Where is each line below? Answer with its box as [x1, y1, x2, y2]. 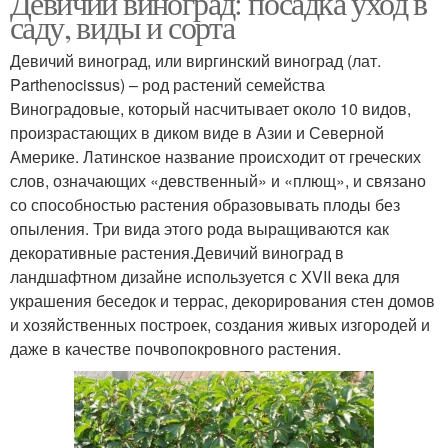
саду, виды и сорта [10, 5, 235, 48]
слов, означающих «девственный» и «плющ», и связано [10, 169, 426, 192]
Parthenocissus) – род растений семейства [10, 73, 325, 96]
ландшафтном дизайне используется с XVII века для [10, 265, 400, 288]
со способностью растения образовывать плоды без [10, 193, 400, 216]
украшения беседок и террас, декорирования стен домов [10, 289, 435, 312]
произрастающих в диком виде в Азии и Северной [10, 121, 384, 144]
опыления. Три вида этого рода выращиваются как [10, 217, 389, 240]
